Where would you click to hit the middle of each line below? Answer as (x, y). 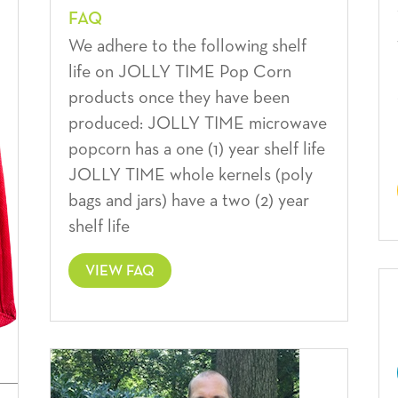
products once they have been (179, 97)
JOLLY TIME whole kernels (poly (190, 175)
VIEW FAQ (119, 271)
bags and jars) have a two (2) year (188, 200)
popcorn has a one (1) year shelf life (196, 149)
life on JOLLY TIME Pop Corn (179, 72)
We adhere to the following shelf (187, 46)
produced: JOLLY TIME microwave (197, 123)
